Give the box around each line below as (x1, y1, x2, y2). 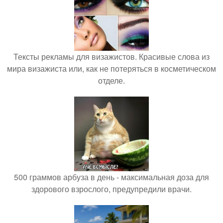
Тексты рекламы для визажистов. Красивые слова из (13, 51, 210, 62)
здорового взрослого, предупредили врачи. (31, 183, 192, 195)
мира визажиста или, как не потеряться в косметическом (7, 63, 216, 74)
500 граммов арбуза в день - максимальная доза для (14, 171, 209, 183)
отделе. (98, 75, 125, 86)
